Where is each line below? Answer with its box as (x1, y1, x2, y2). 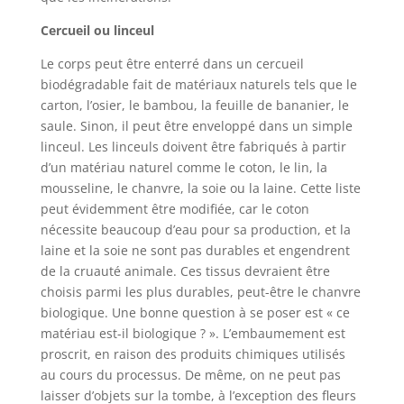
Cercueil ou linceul (40, 21, 154, 39)
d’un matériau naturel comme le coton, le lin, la (40, 158, 327, 176)
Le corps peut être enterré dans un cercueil (40, 54, 304, 72)
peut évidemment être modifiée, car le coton (40, 199, 309, 217)
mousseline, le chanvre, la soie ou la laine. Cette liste (40, 179, 361, 197)
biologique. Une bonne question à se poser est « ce (40, 303, 350, 321)
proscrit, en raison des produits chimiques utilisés (40, 344, 345, 363)
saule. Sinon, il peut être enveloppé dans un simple (40, 116, 353, 134)
